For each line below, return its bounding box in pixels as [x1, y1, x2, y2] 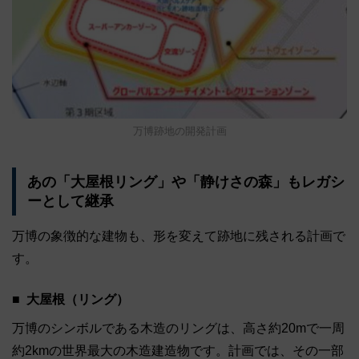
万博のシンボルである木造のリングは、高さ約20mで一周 [12, 321, 345, 336]
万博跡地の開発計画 [132, 124, 227, 137]
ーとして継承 [26, 192, 114, 209]
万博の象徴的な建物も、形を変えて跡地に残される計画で [12, 229, 345, 244]
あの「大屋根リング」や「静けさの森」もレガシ [26, 173, 345, 190]
